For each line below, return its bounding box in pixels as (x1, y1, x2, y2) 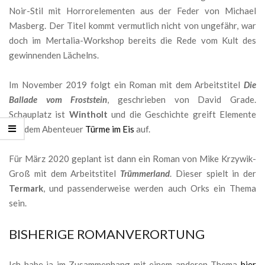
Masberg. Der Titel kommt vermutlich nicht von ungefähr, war (9, 20, 256, 31)
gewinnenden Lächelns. (9, 49, 99, 60)
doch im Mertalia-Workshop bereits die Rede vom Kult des (9, 34, 256, 46)
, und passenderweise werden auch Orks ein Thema (43, 182, 256, 193)
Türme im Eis (85, 123, 134, 134)
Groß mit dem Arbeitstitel (9, 167, 120, 179)
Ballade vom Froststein (9, 93, 108, 105)
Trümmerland (120, 167, 170, 179)
